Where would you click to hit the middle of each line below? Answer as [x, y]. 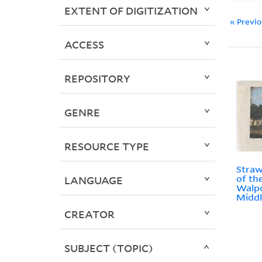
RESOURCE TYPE [106, 146]
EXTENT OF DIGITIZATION [131, 11]
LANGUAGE [93, 180]
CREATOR [89, 214]
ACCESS [84, 45]
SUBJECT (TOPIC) [108, 248]
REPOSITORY [97, 79]
